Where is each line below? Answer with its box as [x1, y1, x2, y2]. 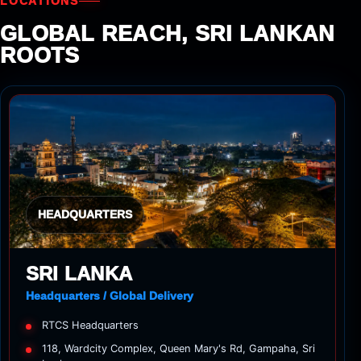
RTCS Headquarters [42, 318, 139, 331]
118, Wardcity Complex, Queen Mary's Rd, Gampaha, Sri [42, 342, 315, 355]
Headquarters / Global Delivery [26, 288, 193, 302]
